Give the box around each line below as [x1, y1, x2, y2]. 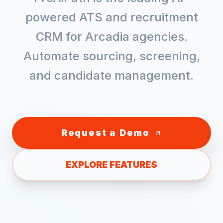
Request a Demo [61, 127, 150, 138]
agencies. [129, 29, 188, 44]
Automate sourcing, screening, [23, 49, 200, 63]
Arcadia [85, 29, 129, 44]
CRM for [35, 29, 85, 44]
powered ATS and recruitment [25, 10, 198, 24]
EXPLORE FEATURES [66, 159, 157, 170]
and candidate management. [29, 68, 194, 83]
